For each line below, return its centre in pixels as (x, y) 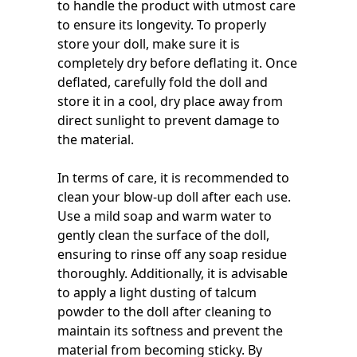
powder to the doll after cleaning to (165, 312)
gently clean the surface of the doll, (163, 235)
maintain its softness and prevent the (170, 331)
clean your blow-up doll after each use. (174, 197)
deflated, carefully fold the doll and (163, 82)
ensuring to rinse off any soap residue (172, 254)
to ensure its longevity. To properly (162, 25)
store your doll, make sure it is (149, 44)
